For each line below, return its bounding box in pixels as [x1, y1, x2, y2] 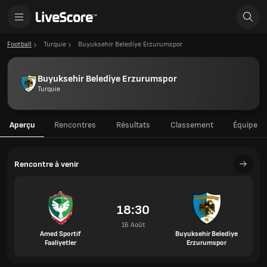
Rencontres [54, 120, 96, 130]
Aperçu [9, 120, 35, 130]
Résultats [116, 120, 150, 130]
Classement [170, 120, 213, 130]
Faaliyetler [44, 238, 76, 247]
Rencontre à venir [14, 159, 79, 169]
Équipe [233, 120, 257, 130]
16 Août [121, 221, 145, 229]
